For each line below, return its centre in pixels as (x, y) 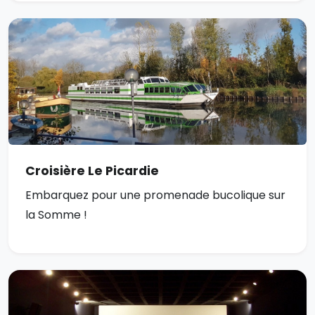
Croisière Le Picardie (92, 171)
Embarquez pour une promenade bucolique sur (155, 195)
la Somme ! (56, 215)
